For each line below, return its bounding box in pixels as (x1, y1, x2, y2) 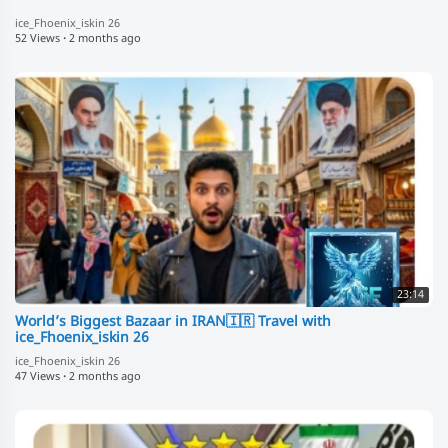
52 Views (15, 31, 60, 46)
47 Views (15, 369, 60, 384)
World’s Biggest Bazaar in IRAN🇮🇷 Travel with (15, 312, 331, 332)
